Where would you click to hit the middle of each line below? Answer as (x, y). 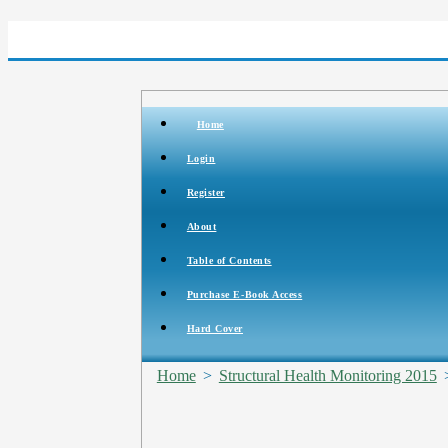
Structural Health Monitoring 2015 (327, 375)
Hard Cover (214, 328)
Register (205, 192)
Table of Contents (229, 260)
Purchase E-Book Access (244, 294)
